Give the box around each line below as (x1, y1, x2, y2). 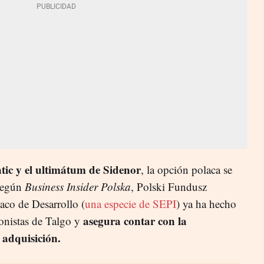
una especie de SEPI (85, 196, 176, 211)
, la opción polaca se (141, 161, 232, 177)
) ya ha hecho (176, 196, 236, 211)
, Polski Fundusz (131, 179, 207, 194)
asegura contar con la (83, 212, 187, 229)
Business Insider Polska (25, 179, 131, 194)
